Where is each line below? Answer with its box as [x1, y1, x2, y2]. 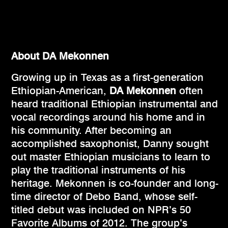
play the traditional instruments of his [11, 164, 185, 177]
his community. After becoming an [11, 124, 172, 137]
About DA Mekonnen [11, 50, 109, 63]
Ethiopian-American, [11, 84, 109, 97]
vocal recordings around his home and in [11, 111, 205, 124]
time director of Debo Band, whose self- [11, 190, 197, 203]
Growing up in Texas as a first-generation [11, 71, 204, 84]
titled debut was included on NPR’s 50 [11, 204, 191, 216]
